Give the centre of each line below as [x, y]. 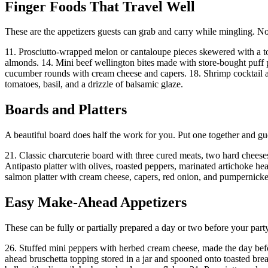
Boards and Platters [66, 110]
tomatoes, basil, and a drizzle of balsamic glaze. [94, 84]
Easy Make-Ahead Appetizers [96, 202]
